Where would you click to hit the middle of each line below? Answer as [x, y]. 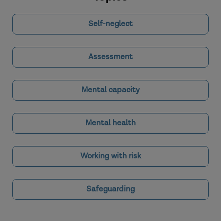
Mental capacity [110, 90]
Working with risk [110, 156]
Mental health [110, 123]
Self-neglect [110, 24]
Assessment [110, 57]
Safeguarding [110, 189]
